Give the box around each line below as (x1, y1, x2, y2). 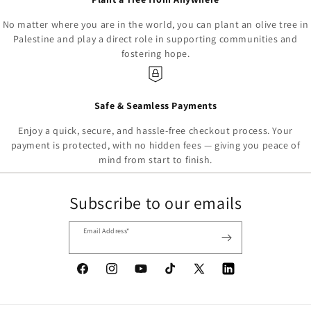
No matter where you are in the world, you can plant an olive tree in (2, 18, 309, 31)
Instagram (104, 269, 151, 283)
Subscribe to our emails (69, 192, 242, 215)
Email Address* (83, 226, 130, 236)
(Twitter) (192, 287, 230, 300)
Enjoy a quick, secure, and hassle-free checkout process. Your (18, 124, 293, 137)
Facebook (75, 269, 119, 283)
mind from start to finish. (99, 153, 212, 167)
